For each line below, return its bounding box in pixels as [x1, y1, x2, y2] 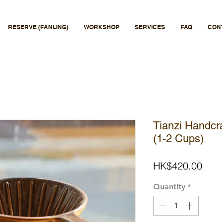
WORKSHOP [84, 23, 119, 31]
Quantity [153, 181, 185, 191]
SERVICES [135, 23, 165, 31]
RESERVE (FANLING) [8, 23, 68, 31]
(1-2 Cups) [153, 132, 204, 145]
